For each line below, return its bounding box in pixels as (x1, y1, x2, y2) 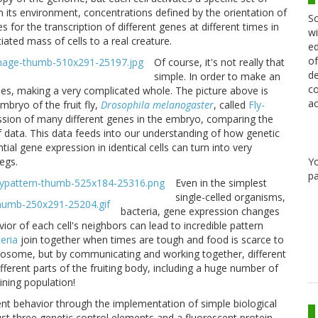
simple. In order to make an (154, 70, 280, 84)
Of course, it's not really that (154, 55, 285, 70)
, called (214, 98, 248, 112)
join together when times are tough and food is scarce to (18, 233, 284, 247)
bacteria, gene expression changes (121, 204, 280, 219)
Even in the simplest (175, 176, 267, 190)
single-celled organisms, (175, 190, 285, 204)
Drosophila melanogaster (101, 98, 214, 112)
